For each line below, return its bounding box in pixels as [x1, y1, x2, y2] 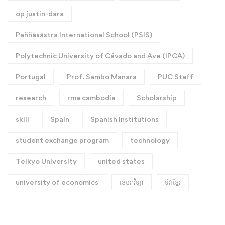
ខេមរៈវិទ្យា [120, 178, 144, 187]
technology [130, 136, 170, 145]
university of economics [16, 178, 98, 187]
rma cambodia [67, 93, 116, 102]
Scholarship [137, 93, 177, 102]
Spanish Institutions [90, 115, 159, 124]
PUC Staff [158, 72, 193, 81]
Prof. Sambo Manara [67, 72, 137, 81]
